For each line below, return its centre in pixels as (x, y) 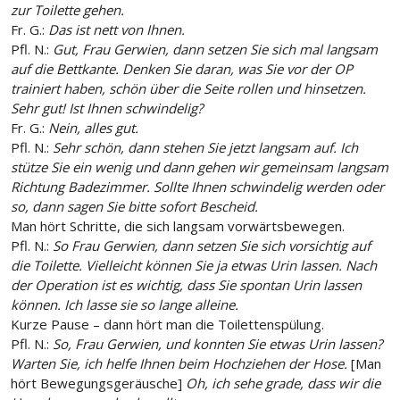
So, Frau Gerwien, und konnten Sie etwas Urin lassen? (216, 344)
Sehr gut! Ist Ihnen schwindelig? (107, 108)
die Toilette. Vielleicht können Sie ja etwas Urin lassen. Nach (194, 266)
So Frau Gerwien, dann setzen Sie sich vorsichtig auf (212, 246)
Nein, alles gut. (92, 128)
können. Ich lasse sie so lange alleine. (125, 305)
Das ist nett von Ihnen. (115, 30)
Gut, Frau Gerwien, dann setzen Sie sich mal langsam (213, 50)
